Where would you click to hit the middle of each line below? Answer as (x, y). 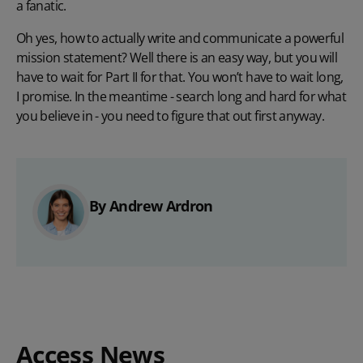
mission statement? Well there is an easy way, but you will (177, 57)
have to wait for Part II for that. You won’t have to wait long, (180, 77)
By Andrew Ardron (151, 205)
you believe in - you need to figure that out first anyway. (170, 115)
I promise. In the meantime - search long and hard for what (181, 96)
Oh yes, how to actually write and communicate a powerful (180, 38)
